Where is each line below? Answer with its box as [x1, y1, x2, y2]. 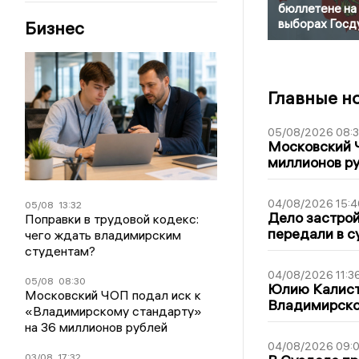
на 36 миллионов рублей [25, 319, 168, 336]
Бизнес [25, 17, 85, 40]
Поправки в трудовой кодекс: [25, 211, 200, 228]
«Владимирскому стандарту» [25, 303, 203, 320]
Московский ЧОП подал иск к [25, 287, 202, 304]
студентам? [25, 243, 96, 260]
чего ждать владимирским [25, 227, 182, 244]
